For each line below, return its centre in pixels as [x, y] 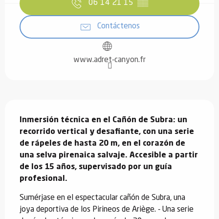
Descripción [30, 106]
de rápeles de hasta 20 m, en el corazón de [102, 143]
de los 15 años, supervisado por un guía [96, 167]
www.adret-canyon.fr [109, 60]
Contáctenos [118, 27]
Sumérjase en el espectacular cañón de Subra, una [102, 198]
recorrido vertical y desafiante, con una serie [107, 132]
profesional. [44, 179]
